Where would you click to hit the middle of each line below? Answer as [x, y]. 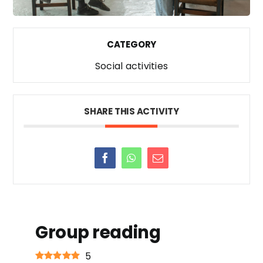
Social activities [131, 66]
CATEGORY [131, 44]
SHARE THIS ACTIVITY [131, 111]
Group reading [98, 232]
